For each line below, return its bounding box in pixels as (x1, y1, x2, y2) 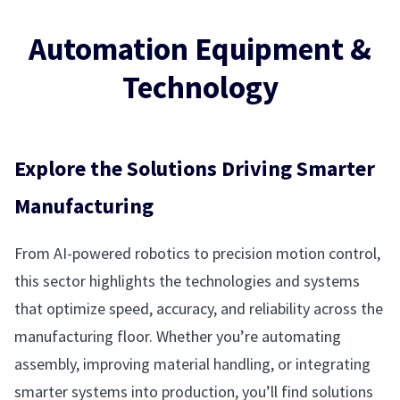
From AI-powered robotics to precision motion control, (14, 243, 380, 263)
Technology (121, 68, 279, 107)
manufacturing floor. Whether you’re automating (14, 326, 341, 346)
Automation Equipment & (29, 29, 371, 69)
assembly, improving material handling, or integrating (14, 354, 371, 374)
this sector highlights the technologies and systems (14, 271, 360, 291)
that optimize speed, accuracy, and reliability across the (14, 298, 383, 319)
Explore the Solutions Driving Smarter (14, 154, 375, 182)
